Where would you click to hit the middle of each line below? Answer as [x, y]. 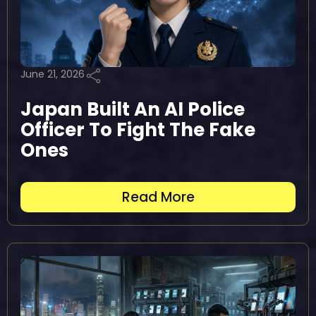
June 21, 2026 [53, 74]
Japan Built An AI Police [133, 109]
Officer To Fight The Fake [138, 130]
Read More [158, 197]
